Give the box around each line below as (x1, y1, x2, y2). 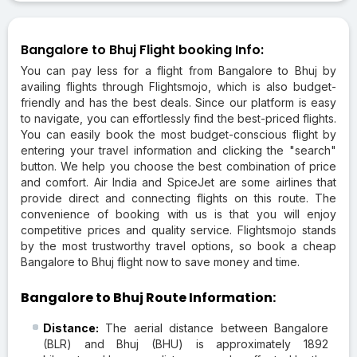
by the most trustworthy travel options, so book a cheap (21, 238, 336, 253)
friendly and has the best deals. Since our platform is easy (21, 95, 336, 109)
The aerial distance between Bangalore (99, 320, 328, 335)
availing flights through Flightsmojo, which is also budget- (21, 79, 336, 93)
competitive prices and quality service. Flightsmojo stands (21, 222, 336, 237)
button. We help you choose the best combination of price (21, 159, 336, 173)
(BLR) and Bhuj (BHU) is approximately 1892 (43, 336, 328, 351)
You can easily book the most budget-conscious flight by (21, 127, 336, 141)
